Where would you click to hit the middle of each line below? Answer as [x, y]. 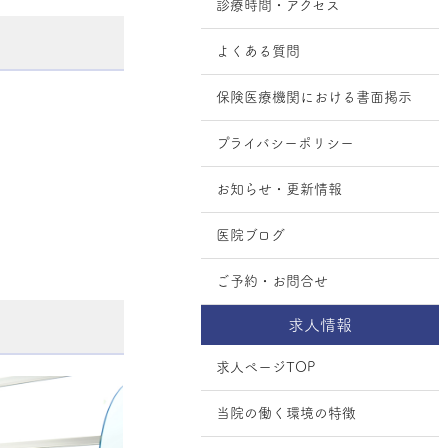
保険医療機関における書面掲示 [314, 96]
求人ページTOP [265, 366]
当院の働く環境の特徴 [286, 412]
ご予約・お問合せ [272, 280]
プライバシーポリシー [285, 142]
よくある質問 [258, 50]
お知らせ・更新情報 [279, 188]
